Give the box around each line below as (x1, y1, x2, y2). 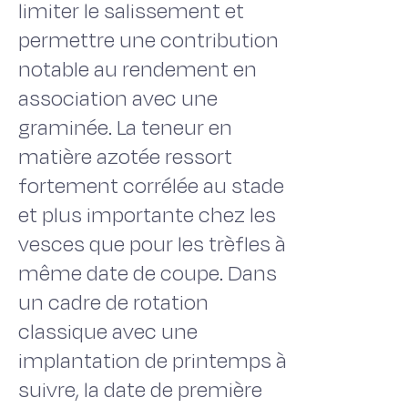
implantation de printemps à (18, 346, 287, 376)
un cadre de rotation (18, 288, 209, 318)
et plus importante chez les (18, 200, 276, 230)
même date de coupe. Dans (18, 259, 277, 289)
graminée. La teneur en (18, 113, 232, 143)
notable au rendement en (18, 55, 257, 85)
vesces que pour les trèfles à (18, 229, 286, 260)
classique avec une (18, 317, 198, 347)
